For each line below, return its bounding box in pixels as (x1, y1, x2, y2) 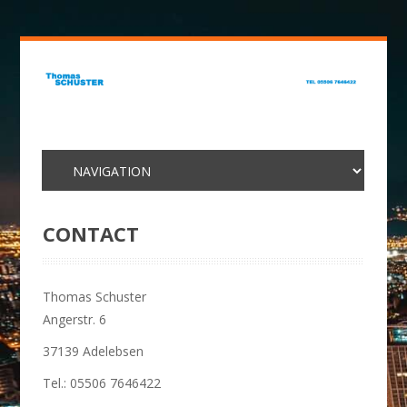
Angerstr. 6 (43, 311, 107, 328)
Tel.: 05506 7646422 (43, 374, 162, 392)
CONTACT (43, 220, 140, 247)
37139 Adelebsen (43, 342, 144, 360)
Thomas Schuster (43, 288, 147, 305)
